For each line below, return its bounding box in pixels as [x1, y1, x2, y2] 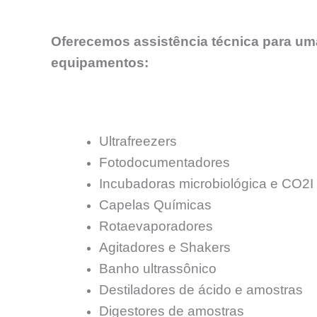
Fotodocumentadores [99, 155, 230, 171]
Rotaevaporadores [99, 219, 213, 234]
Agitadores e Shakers [99, 240, 231, 255]
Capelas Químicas [99, 197, 212, 213]
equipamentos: [51, 55, 149, 71]
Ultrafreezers [99, 134, 177, 149]
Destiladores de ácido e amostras [99, 282, 303, 298]
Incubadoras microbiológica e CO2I [99, 176, 313, 192]
